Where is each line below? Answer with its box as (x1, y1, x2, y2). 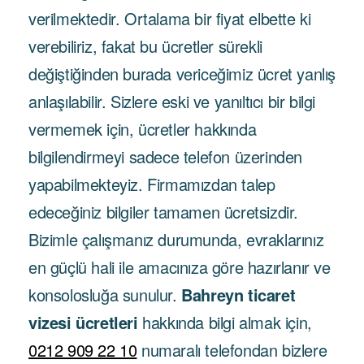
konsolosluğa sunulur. (28, 283, 182, 306)
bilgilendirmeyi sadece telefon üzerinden (28, 145, 303, 168)
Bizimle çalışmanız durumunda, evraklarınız (28, 227, 324, 251)
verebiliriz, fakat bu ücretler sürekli (28, 34, 262, 58)
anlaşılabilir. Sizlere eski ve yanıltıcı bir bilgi (28, 89, 316, 113)
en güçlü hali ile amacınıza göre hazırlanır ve (28, 255, 331, 279)
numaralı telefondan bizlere (136, 338, 327, 362)
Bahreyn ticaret (181, 283, 296, 306)
